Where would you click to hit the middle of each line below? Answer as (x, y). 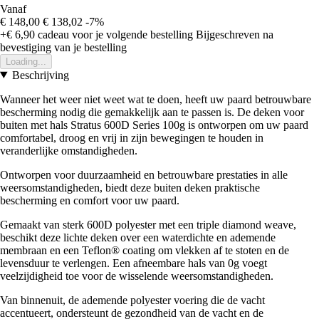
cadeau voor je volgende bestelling (114, 34)
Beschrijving (40, 75)
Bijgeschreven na (235, 34)
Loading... (26, 61)
